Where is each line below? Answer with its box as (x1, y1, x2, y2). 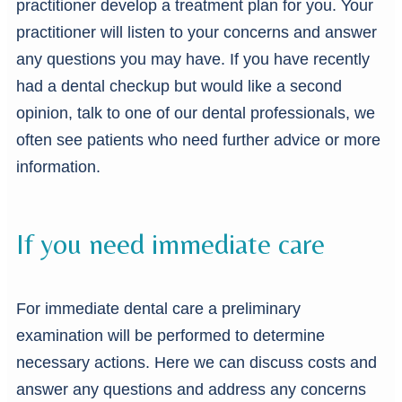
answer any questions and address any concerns (16, 380, 366, 399)
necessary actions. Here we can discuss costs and (16, 354, 377, 372)
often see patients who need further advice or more (16, 131, 380, 150)
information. (16, 158, 100, 177)
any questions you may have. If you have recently (16, 50, 370, 69)
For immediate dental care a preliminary (16, 300, 301, 319)
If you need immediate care (16, 227, 325, 261)
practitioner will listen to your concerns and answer (16, 23, 377, 42)
